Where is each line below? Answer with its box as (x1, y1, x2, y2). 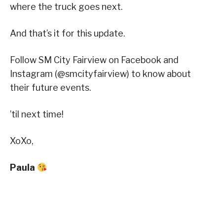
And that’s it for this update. (10, 28, 125, 39)
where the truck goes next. (10, 1, 123, 12)
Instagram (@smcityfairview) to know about (10, 69, 191, 79)
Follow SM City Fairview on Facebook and (10, 55, 179, 66)
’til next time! (10, 109, 64, 120)
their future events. (10, 82, 91, 93)
